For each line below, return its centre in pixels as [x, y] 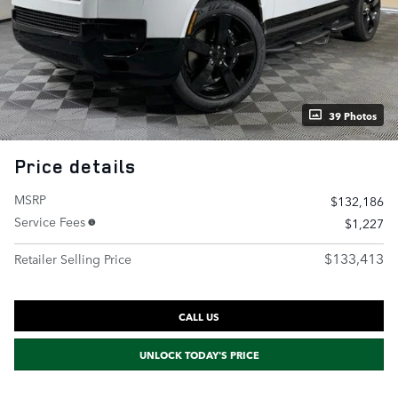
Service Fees [50, 221]
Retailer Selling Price [73, 258]
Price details [75, 166]
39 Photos [353, 115]
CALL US [199, 315]
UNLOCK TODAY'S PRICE [199, 354]
